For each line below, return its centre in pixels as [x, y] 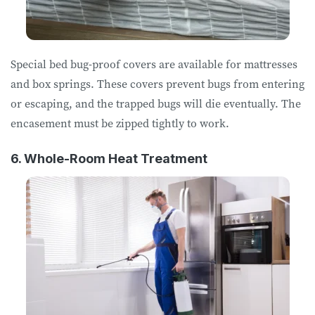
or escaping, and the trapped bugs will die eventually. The [156, 103]
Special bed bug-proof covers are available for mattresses [154, 64]
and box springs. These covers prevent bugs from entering [157, 83]
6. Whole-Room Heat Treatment [109, 158]
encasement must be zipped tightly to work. [121, 123]
